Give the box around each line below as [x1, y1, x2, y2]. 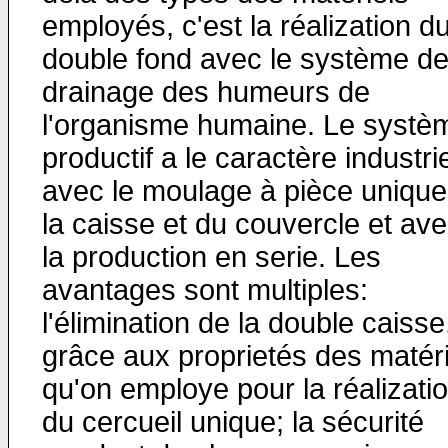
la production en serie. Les [42, 241, 381, 273]
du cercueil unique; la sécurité [42, 406, 424, 438]
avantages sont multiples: [42, 274, 368, 306]
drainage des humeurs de [42, 76, 370, 108]
